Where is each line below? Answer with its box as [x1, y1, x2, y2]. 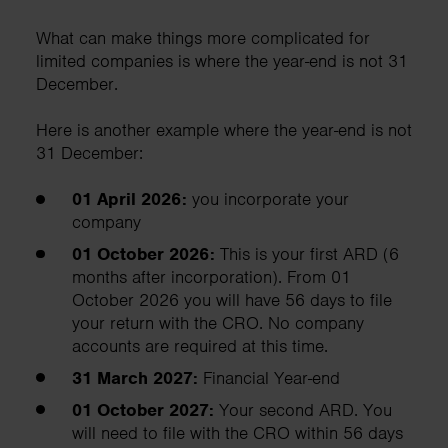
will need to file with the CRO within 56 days [72, 421, 403, 444]
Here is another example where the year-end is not [36, 119, 412, 142]
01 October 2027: [72, 398, 219, 421]
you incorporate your [192, 188, 349, 211]
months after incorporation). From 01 [72, 266, 351, 289]
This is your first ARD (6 [220, 243, 399, 266]
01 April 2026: [72, 188, 192, 211]
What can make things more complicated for [36, 27, 370, 50]
